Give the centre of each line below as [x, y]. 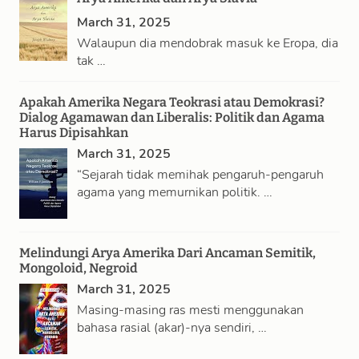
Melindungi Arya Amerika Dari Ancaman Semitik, [167, 253]
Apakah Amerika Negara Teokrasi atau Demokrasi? [172, 102]
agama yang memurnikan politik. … [175, 192]
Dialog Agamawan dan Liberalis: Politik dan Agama [172, 117]
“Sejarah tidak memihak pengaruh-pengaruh [200, 175]
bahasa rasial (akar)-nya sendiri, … [172, 328]
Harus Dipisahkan [74, 133]
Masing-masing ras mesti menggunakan [190, 310]
